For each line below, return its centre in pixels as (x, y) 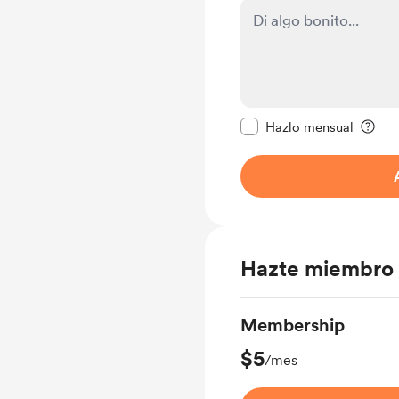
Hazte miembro (317, 269)
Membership (293, 325)
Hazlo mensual (309, 127)
